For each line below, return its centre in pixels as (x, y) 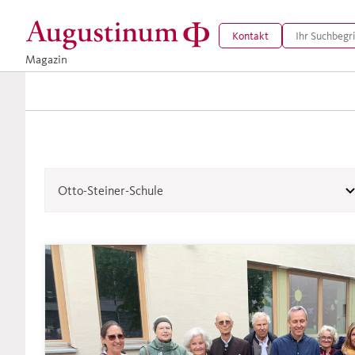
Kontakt (250, 36)
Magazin (46, 59)
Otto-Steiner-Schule (111, 190)
